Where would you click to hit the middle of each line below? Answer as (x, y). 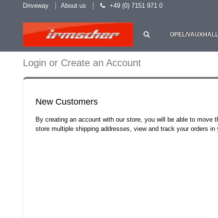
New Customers (67, 102)
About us (73, 6)
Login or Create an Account (82, 63)
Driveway (36, 6)
